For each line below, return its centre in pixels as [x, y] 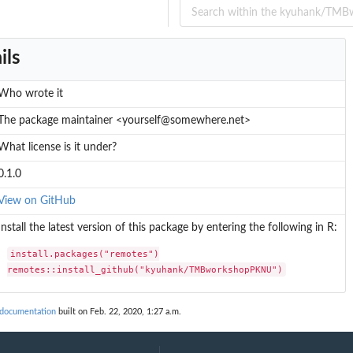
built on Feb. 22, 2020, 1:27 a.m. [119, 312]
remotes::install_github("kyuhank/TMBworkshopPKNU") [145, 269]
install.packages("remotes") [85, 253]
